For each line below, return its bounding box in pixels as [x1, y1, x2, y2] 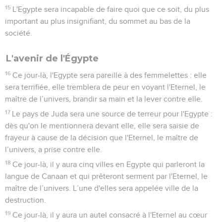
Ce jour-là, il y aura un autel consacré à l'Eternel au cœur [12, 211, 208, 219]
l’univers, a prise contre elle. [5, 145, 102, 154]
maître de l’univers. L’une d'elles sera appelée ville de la [5, 184, 198, 192]
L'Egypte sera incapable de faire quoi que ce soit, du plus [12, 5, 210, 13]
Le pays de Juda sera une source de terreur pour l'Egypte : [12, 110, 213, 118]
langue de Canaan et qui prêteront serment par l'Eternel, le [5, 172, 208, 180]
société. [5, 29, 32, 37]
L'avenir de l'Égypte [6, 53, 99, 64]
